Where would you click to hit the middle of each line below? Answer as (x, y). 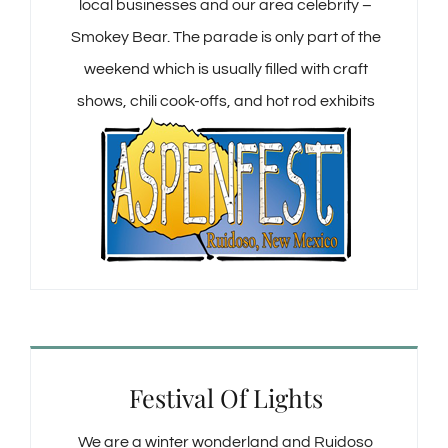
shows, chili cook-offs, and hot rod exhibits (225, 101)
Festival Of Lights (225, 398)
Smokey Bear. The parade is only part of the (225, 37)
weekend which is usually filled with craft (225, 69)
